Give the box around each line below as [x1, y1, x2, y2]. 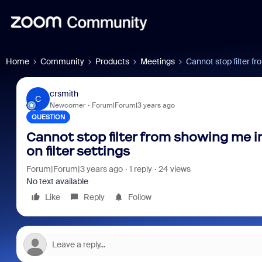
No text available [26, 176, 88, 187]
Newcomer [49, 100, 85, 110]
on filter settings [26, 143, 130, 159]
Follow [127, 192, 151, 202]
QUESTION [31, 113, 65, 121]
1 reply [129, 164, 152, 174]
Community [40, 56, 84, 67]
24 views [158, 164, 191, 174]
